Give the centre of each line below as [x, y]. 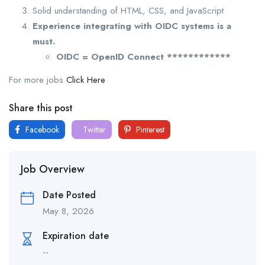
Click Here [86, 80]
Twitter [93, 130]
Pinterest [149, 130]
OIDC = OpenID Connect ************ [143, 57]
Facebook [41, 130]
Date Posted [69, 195]
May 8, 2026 [68, 211]
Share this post [41, 108]
